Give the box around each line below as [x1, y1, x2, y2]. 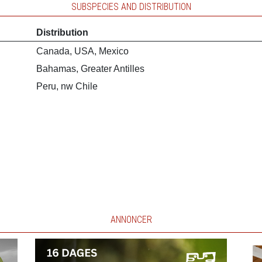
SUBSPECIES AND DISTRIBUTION [71, 1, 191, 12]
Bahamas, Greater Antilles [36, 64, 145, 74]
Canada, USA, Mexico [36, 46, 129, 56]
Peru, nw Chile [36, 81, 98, 91]
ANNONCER [110, 214, 152, 225]
